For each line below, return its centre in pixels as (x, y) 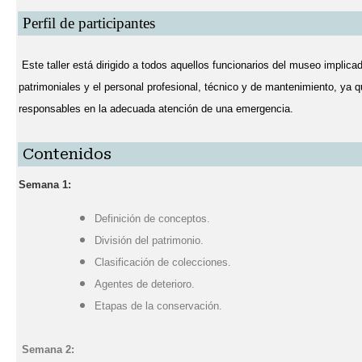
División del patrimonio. (149, 240)
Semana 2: (48, 349)
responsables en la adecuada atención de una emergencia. (158, 109)
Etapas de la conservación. (158, 306)
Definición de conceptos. (152, 219)
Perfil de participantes (89, 23)
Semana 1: (50, 185)
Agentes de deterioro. (145, 284)
